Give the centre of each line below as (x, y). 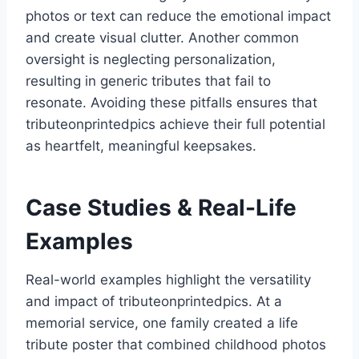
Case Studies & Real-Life (161, 208)
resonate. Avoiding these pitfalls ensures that (171, 103)
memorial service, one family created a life (162, 323)
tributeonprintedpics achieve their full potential (175, 125)
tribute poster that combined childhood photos (176, 345)
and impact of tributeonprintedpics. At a (154, 302)
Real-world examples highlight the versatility (168, 280)
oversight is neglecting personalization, (151, 60)
